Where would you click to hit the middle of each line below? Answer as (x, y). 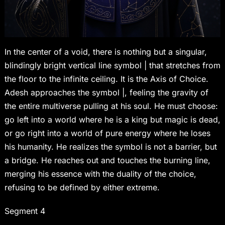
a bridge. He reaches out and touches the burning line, (107, 160)
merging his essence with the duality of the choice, (100, 174)
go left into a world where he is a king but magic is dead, (112, 120)
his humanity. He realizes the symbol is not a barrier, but (110, 147)
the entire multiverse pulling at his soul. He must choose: (111, 106)
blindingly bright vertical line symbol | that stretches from (112, 66)
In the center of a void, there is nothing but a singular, (105, 52)
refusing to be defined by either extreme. (82, 188)
